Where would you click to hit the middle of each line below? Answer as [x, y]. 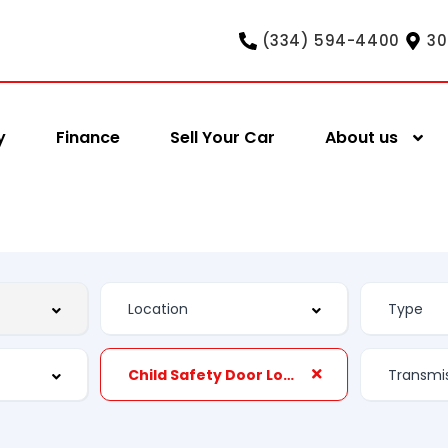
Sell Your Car [223, 137]
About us [362, 137]
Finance [88, 137]
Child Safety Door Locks [289, 375]
